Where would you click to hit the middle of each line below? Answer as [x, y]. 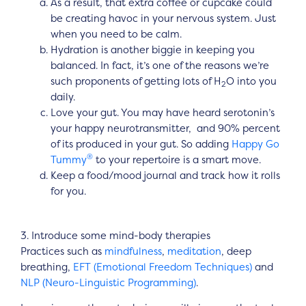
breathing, [47, 267]
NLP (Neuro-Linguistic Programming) [108, 282]
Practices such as [62, 251]
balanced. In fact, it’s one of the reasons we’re [159, 65]
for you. [68, 191]
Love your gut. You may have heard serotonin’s [162, 112]
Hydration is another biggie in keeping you [152, 50]
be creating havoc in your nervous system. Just [163, 18]
